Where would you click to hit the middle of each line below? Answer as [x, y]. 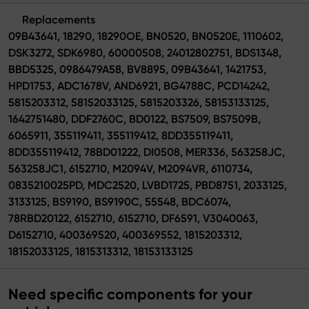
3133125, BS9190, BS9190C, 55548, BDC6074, [120, 201]
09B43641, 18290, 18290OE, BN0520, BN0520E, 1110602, [146, 36]
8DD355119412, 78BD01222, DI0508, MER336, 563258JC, [147, 152]
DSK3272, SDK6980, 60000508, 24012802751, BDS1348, [145, 52]
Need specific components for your [130, 294]
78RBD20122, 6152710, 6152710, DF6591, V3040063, [133, 218]
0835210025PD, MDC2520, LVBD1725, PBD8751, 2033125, [148, 185]
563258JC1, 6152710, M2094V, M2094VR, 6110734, [130, 168]
